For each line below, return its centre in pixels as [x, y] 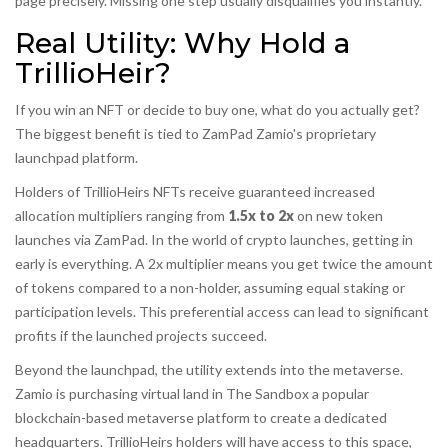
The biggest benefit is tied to [108, 134]
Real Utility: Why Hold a [182, 43]
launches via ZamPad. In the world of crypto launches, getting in [214, 240]
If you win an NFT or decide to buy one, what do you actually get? [217, 110]
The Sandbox [267, 394]
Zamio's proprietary [316, 134]
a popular [340, 394]
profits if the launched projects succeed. [141, 336]
